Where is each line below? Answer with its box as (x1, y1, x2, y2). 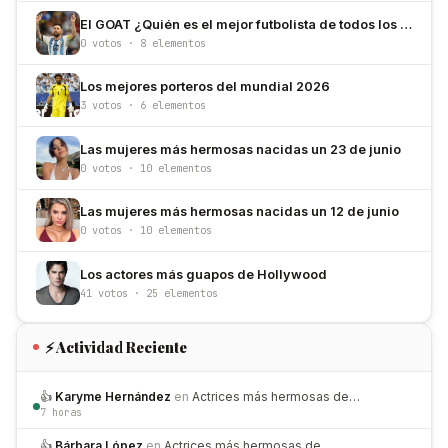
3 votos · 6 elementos (80, 98, 206, 113)
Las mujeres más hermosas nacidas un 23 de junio (80, 141, 401, 157)
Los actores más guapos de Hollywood (80, 267, 327, 283)
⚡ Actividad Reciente (45, 336, 188, 357)
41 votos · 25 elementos (80, 286, 218, 301)
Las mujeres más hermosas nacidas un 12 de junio (80, 204, 399, 220)
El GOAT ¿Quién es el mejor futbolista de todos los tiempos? (80, 16, 400, 32)
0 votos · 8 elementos (80, 35, 206, 50)
